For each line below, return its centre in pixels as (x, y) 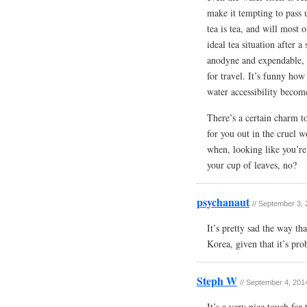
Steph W (217, 281)
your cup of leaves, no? (252, 165)
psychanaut (223, 202)
